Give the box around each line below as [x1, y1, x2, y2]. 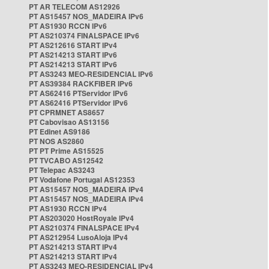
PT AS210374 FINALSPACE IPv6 [29, 30, 139, 41]
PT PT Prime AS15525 [29, 145, 104, 156]
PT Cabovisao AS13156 [29, 116, 109, 127]
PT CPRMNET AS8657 [29, 107, 104, 118]
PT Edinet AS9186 [29, 126, 90, 137]
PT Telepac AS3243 [29, 165, 95, 175]
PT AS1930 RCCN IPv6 [29, 20, 107, 31]
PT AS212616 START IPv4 [29, 40, 117, 50]
